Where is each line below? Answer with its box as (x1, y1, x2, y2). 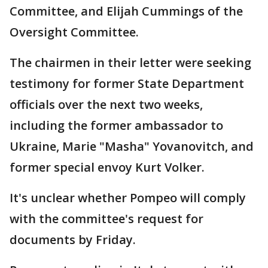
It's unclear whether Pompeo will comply (10, 190, 246, 206)
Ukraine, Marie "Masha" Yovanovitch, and (10, 138, 254, 154)
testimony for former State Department (10, 75, 244, 92)
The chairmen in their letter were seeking (10, 54, 251, 71)
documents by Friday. (10, 232, 136, 248)
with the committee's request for (10, 211, 203, 227)
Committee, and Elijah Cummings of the (10, 3, 243, 19)
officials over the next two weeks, (10, 96, 203, 112)
